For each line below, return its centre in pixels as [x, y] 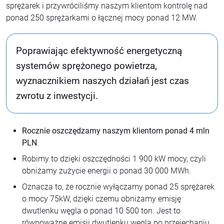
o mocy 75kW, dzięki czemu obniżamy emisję [101, 199]
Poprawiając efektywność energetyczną [99, 51]
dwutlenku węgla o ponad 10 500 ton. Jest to [101, 211]
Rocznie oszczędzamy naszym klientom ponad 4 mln [116, 131]
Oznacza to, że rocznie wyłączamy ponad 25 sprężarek [118, 187]
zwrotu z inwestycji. [57, 96]
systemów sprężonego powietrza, [87, 66]
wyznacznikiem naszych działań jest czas [103, 81]
